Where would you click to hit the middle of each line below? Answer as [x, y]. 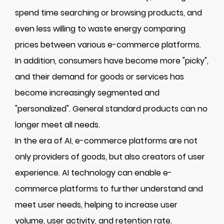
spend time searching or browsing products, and [108, 13]
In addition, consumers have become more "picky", [112, 61]
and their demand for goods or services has [99, 77]
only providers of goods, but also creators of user [110, 157]
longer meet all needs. [57, 125]
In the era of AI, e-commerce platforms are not [106, 141]
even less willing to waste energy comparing [100, 29]
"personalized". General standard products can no [111, 109]
